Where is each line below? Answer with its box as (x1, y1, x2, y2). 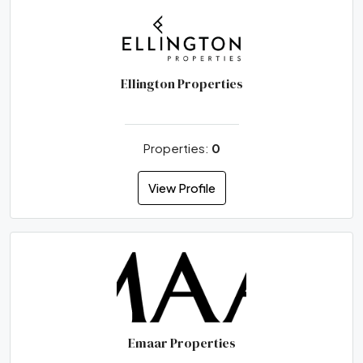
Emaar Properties (127, 333, 236, 352)
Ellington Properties (120, 75, 243, 92)
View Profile (147, 180, 216, 195)
